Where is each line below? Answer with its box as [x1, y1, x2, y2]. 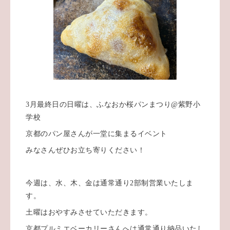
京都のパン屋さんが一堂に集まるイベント [26, 130, 167, 138]
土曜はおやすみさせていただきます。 [26, 208, 152, 217]
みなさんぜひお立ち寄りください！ [26, 146, 145, 155]
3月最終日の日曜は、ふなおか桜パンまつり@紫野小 [26, 101, 200, 109]
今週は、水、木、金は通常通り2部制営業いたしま [26, 179, 194, 187]
